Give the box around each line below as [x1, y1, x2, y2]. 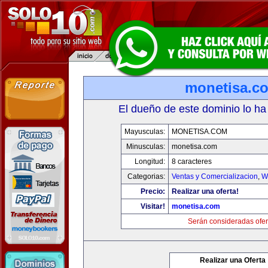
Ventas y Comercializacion [171, 172, 258, 181]
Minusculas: [126, 142, 165, 151]
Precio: [140, 187, 165, 196]
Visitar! [140, 202, 165, 211]
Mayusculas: [124, 127, 165, 136]
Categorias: [127, 172, 165, 181]
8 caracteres [171, 157, 212, 166]
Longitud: [134, 157, 165, 166]
